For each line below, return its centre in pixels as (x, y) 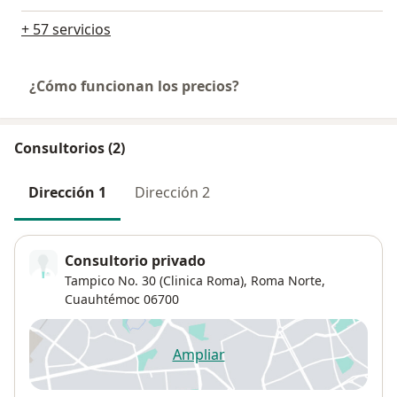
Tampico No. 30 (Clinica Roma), (156, 280)
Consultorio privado (135, 260)
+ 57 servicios (66, 30)
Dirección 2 (172, 193)
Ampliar (198, 354)
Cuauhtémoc (102, 299)
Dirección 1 (67, 193)
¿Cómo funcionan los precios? (134, 86)
